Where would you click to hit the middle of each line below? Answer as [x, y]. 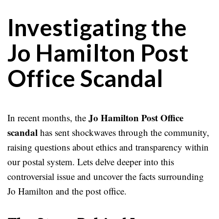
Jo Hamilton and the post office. [67, 191]
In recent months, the [48, 118]
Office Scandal [86, 78]
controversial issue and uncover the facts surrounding [106, 176]
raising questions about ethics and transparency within [108, 147]
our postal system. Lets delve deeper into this [91, 162]
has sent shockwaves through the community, [123, 132]
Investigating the [97, 27]
